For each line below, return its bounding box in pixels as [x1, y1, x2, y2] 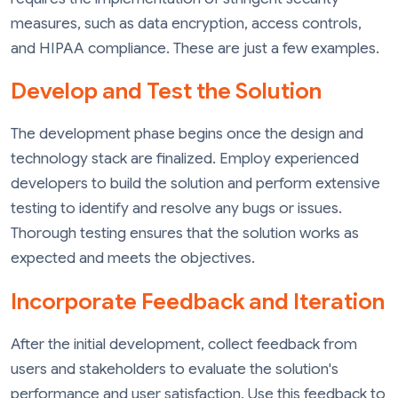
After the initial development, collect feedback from [11, 334, 357, 354]
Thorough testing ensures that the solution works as [11, 224, 359, 243]
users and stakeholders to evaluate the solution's [11, 359, 338, 378]
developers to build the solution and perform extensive [11, 174, 380, 194]
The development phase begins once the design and [11, 124, 363, 144]
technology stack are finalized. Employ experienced [11, 149, 359, 169]
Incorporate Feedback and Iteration [11, 287, 385, 315]
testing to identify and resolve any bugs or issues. [11, 199, 342, 219]
